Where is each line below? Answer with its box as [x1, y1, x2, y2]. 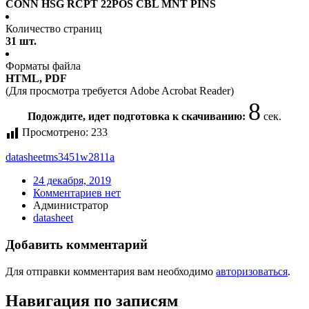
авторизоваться [216, 265, 288, 277]
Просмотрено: [22, 126, 88, 139]
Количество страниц [6, 23, 102, 35]
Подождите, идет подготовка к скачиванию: [28, 110, 248, 123]
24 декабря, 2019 [33, 175, 111, 187]
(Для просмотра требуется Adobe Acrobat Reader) [6, 85, 234, 97]
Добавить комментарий [6, 237, 148, 252]
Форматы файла [6, 60, 81, 72]
